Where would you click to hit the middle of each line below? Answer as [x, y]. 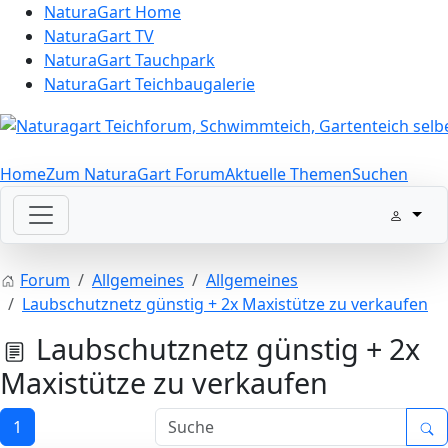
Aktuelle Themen [288, 173]
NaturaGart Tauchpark [129, 60]
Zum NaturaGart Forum [135, 173]
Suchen [380, 173]
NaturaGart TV [99, 36]
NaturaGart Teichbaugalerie [149, 84]
